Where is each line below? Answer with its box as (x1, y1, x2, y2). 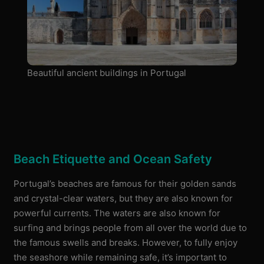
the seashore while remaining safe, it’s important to (14, 251, 227, 263)
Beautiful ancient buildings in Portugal (27, 67, 186, 79)
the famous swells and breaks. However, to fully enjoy (14, 236, 238, 248)
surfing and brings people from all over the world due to (14, 222, 247, 233)
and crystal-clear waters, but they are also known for (14, 192, 233, 204)
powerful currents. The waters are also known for (14, 207, 221, 219)
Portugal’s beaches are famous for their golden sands (14, 177, 237, 189)
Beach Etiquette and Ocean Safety (14, 151, 213, 166)
